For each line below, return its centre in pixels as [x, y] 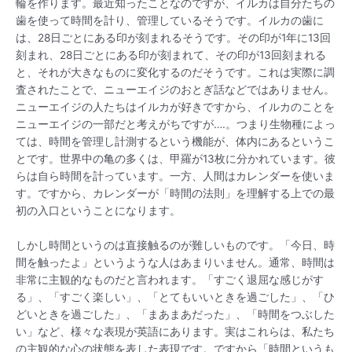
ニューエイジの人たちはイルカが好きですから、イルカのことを [175, 106]
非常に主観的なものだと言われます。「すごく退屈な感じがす [170, 279]
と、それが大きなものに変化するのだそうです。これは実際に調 [175, 72]
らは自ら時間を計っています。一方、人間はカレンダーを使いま [175, 176]
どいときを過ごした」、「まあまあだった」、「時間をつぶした [175, 314]
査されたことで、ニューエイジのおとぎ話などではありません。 [175, 89]
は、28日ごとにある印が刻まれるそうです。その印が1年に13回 [173, 37]
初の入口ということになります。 [98, 210]
